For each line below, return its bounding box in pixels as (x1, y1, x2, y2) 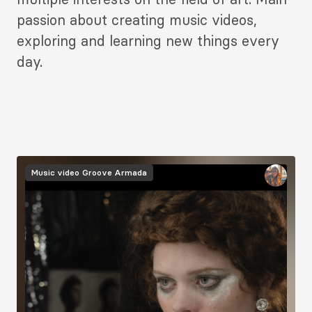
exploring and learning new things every (17, 32, 279, 50)
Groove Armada (82, 167, 147, 178)
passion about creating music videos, (17, 11, 257, 29)
